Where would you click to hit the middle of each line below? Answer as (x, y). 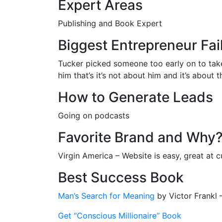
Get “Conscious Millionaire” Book (120, 215)
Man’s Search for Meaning (108, 195)
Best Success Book (121, 177)
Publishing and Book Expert (110, 23)
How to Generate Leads (136, 97)
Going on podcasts (94, 115)
